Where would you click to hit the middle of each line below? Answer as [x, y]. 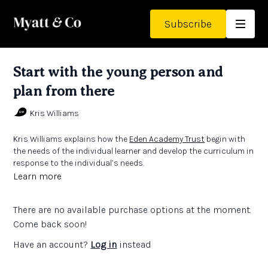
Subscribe [188, 24]
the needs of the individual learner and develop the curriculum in [134, 151]
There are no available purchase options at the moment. [133, 210]
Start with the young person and [118, 72]
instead [134, 244]
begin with [225, 139]
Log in [104, 244]
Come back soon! [50, 224]
